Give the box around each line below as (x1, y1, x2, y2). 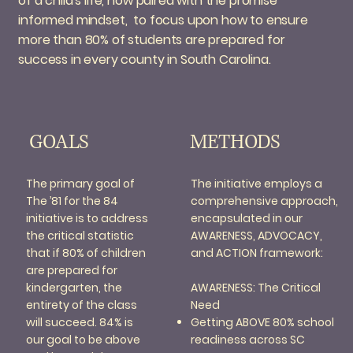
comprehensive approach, (191, 193, 339, 210)
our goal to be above (26, 332, 141, 348)
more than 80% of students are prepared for (18, 31, 285, 50)
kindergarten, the (26, 280, 123, 296)
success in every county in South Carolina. (18, 50, 271, 69)
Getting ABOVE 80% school (191, 314, 335, 331)
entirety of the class (26, 297, 138, 314)
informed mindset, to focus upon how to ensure (18, 11, 308, 30)
